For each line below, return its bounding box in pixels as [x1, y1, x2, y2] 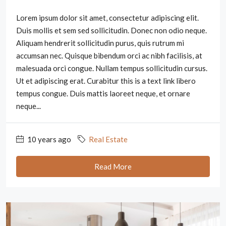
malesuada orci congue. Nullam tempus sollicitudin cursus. [16, 63, 207, 73]
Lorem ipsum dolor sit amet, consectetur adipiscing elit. [16, 13, 199, 22]
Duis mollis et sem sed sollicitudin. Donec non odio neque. [16, 25, 207, 35]
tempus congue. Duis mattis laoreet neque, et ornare [16, 88, 190, 98]
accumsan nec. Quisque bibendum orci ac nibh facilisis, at [16, 50, 202, 60]
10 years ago [26, 134, 71, 144]
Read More [94, 161, 132, 171]
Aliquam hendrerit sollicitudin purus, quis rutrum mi [16, 38, 184, 47]
